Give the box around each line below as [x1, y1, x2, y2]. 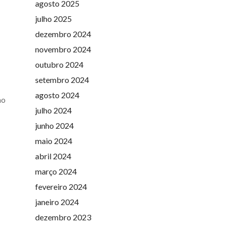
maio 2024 [35, 135, 72, 146]
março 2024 [35, 166, 77, 176]
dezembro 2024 [35, 28, 91, 39]
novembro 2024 [35, 44, 91, 54]
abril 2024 [35, 151, 71, 161]
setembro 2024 [35, 74, 89, 84]
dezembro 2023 [35, 212, 91, 222]
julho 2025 [35, 13, 72, 23]
